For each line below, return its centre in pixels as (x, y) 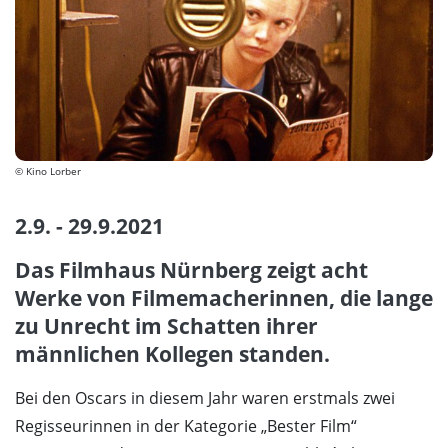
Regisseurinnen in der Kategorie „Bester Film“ (186, 426)
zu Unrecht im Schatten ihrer (166, 326)
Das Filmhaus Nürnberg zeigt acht (191, 270)
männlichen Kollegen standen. (172, 354)
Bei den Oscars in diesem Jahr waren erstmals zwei (205, 398)
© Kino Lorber (48, 171)
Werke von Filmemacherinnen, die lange (224, 298)
